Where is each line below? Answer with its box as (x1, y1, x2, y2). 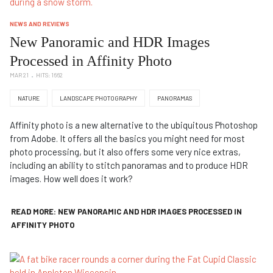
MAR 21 (10, 71, 29, 79)
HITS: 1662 (36, 71, 63, 79)
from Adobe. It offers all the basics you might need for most (10, 133, 245, 144)
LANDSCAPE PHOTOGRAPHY (60, 94, 137, 102)
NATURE (18, 94, 40, 102)
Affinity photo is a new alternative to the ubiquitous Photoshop (10, 119, 258, 131)
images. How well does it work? (10, 173, 133, 185)
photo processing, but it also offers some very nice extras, (10, 146, 241, 158)
